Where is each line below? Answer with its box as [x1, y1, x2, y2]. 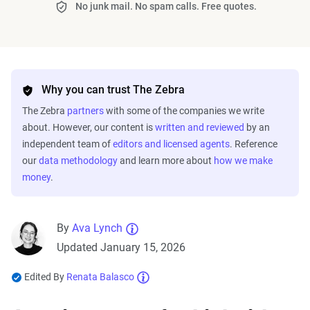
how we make [214, 155, 273, 166]
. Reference [230, 138, 277, 149]
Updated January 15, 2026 [57, 241, 185, 254]
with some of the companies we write [104, 105, 264, 116]
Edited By [24, 271, 66, 282]
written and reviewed [155, 122, 244, 133]
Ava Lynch [72, 221, 122, 235]
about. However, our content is [22, 122, 155, 133]
